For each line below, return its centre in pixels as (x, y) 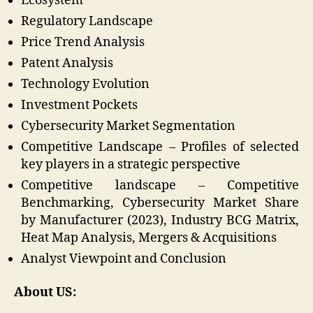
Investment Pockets (79, 105)
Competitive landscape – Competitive (160, 186)
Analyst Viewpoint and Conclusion (124, 259)
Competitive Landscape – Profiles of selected (160, 147)
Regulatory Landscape (87, 22)
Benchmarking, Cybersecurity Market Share (160, 203)
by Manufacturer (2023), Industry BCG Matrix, (160, 221)
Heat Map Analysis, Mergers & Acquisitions (149, 238)
